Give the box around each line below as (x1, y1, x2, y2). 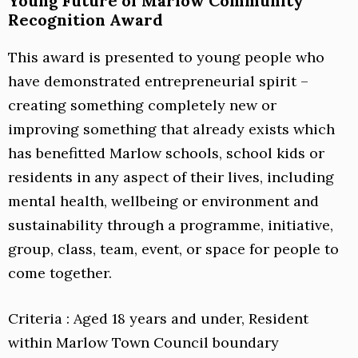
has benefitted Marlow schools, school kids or (8, 144, 324, 163)
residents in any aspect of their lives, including (8, 168, 334, 187)
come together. (8, 264, 112, 283)
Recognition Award (8, 10, 163, 30)
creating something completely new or (8, 96, 276, 115)
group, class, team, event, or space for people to (8, 240, 339, 259)
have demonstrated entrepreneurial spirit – (8, 72, 308, 91)
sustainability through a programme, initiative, (8, 216, 333, 235)
